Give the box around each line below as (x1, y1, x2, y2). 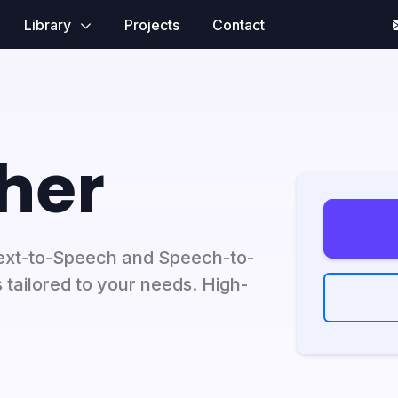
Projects (123, 15, 179, 34)
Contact (211, 15, 265, 34)
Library (23, 15, 75, 34)
